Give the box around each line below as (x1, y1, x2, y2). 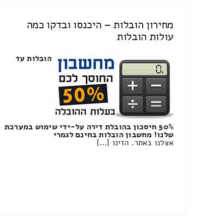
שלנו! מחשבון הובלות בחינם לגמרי (53, 129, 174, 141)
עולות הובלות (117, 29, 174, 44)
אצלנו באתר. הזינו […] (97, 137, 174, 149)
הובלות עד (15, 53, 52, 64)
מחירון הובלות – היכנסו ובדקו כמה (26, 17, 174, 32)
